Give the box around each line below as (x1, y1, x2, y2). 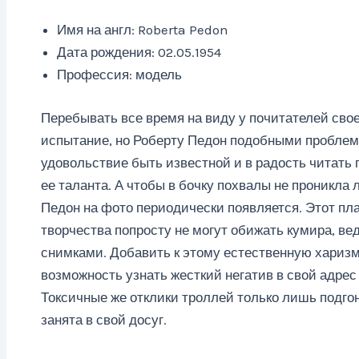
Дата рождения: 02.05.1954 (56, 44, 221, 61)
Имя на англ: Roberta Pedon (56, 22, 228, 38)
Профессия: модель (56, 67, 182, 83)
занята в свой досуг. (40, 311, 167, 328)
